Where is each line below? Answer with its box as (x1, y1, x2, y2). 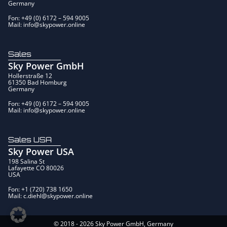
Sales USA (8, 134, 52, 144)
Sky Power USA (8, 145, 74, 158)
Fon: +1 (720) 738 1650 (8, 185, 72, 193)
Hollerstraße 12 (8, 71, 52, 80)
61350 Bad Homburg (8, 78, 67, 86)
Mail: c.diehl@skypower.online (8, 192, 93, 200)
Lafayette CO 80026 (8, 164, 64, 172)
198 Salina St (8, 157, 45, 165)
